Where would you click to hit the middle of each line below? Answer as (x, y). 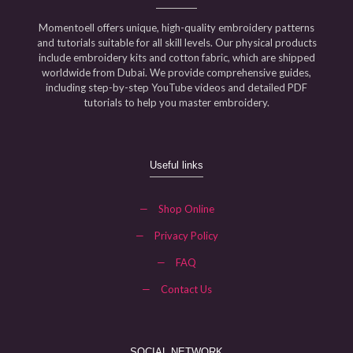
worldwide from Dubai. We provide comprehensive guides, (176, 72)
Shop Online (186, 208)
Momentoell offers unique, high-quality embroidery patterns (176, 27)
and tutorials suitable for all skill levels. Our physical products (176, 42)
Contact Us (186, 289)
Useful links (176, 165)
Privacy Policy (186, 235)
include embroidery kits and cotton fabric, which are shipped (176, 57)
